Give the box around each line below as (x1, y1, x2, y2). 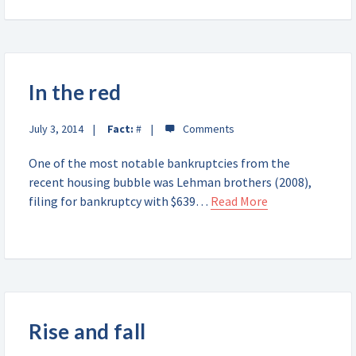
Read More (211, 193, 268, 209)
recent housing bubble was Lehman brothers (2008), (29, 174, 311, 190)
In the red (29, 79, 122, 105)
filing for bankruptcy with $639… (29, 193, 211, 209)
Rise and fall (29, 319, 146, 344)
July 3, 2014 (29, 122, 83, 136)
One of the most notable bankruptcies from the (29, 155, 290, 171)
